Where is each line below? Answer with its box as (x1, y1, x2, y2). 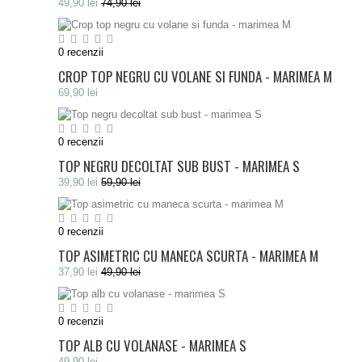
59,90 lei (101, 176, 141, 188)
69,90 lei (58, 86, 98, 99)
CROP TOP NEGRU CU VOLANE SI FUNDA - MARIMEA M (58, 66, 332, 86)
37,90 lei (58, 266, 98, 278)
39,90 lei (58, 176, 98, 188)
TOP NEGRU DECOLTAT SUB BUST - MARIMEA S (58, 156, 300, 176)
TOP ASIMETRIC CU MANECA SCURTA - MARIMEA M (58, 246, 318, 266)
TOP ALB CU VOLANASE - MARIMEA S (58, 335, 246, 356)
